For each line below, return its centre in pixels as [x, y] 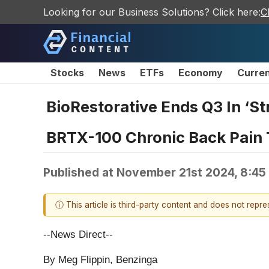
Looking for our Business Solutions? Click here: [152, 12]
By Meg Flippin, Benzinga [100, 260]
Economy [201, 73]
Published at [80, 172]
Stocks [67, 73]
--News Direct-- [78, 235]
